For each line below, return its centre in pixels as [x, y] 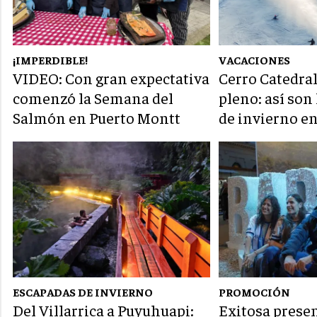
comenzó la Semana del [93, 98]
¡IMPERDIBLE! [50, 60]
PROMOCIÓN [255, 292]
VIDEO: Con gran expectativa [111, 78]
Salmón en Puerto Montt [97, 118]
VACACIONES [255, 60]
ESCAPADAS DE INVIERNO [83, 292]
